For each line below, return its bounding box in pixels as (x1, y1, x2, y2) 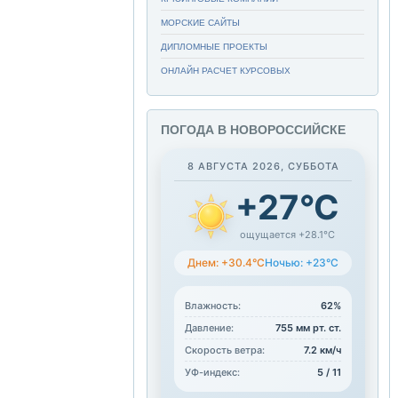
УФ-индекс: (185, 366, 240, 378)
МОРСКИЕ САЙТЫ (161, 18, 240, 28)
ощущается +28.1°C (240, 228, 335, 241)
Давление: (185, 322, 234, 334)
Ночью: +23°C (265, 256, 338, 269)
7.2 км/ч (304, 344, 341, 356)
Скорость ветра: (185, 344, 265, 356)
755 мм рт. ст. (275, 322, 341, 334)
